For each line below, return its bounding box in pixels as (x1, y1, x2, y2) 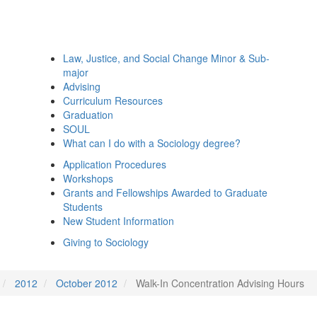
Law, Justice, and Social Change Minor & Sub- (63, 51, 270, 65)
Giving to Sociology (63, 235, 149, 249)
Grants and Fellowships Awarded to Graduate (63, 185, 267, 200)
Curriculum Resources (63, 93, 163, 108)
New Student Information (63, 214, 174, 228)
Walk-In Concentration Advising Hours (136, 276, 304, 290)
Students (63, 200, 103, 214)
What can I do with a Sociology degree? (63, 136, 241, 150)
